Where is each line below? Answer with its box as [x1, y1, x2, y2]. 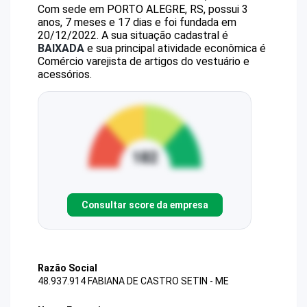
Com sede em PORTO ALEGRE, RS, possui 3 [38, 3, 248, 16]
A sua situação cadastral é [99, 29, 228, 42]
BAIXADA [38, 42, 84, 55]
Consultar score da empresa [81, 199, 208, 210]
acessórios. [38, 68, 92, 81]
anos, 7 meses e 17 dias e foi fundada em [38, 16, 236, 29]
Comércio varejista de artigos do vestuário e [38, 55, 249, 68]
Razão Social [38, 262, 97, 273]
